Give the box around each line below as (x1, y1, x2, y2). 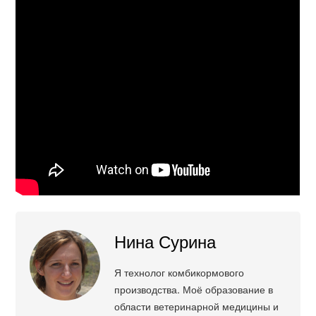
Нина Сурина (114, 229, 217, 254)
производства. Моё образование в (114, 281, 274, 297)
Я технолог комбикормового (114, 265, 245, 280)
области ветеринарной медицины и (114, 298, 279, 314)
